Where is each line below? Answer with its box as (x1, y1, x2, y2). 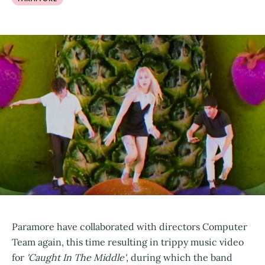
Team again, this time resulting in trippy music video (12, 235, 244, 248)
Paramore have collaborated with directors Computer (12, 220, 247, 232)
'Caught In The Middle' (24, 251, 126, 263)
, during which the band (126, 251, 232, 263)
